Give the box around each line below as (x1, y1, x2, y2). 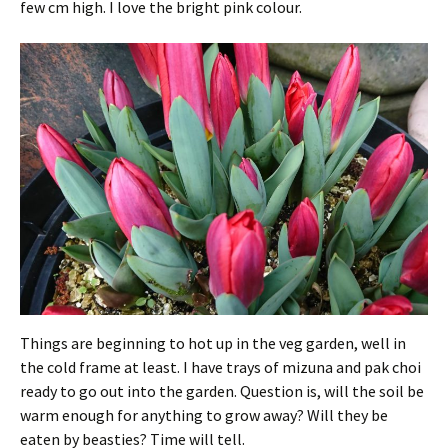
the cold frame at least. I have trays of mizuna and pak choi (20, 357, 421, 378)
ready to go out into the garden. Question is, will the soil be (20, 381, 424, 402)
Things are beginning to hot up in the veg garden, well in (20, 333, 406, 354)
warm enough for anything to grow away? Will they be (20, 405, 388, 426)
